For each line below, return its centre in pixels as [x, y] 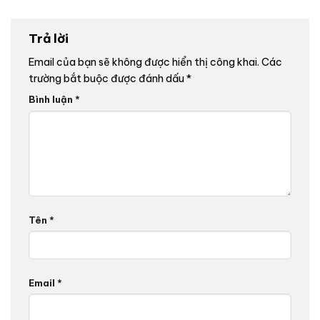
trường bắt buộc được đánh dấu [107, 79]
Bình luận [52, 100]
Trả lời [50, 38]
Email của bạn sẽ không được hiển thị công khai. [144, 62]
